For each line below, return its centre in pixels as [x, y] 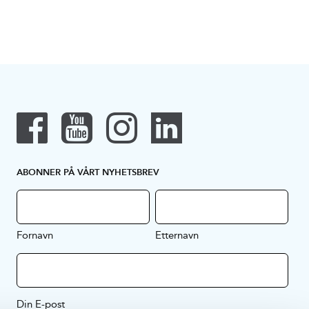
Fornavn [35, 235]
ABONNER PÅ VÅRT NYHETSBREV [88, 172]
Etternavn [177, 235]
